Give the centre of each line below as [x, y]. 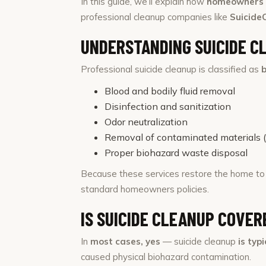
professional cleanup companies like [155, 17]
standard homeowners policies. [145, 189]
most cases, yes [125, 241]
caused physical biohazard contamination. [166, 257]
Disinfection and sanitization [168, 106]
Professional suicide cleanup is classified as [171, 69]
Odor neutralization [146, 122]
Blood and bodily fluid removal [170, 91]
